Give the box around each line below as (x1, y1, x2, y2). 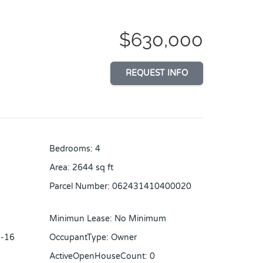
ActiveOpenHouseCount (49, 251, 145, 262)
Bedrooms (49, 144, 90, 154)
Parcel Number (49, 181, 107, 192)
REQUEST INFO (126, 68, 188, 79)
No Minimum (114, 214, 166, 224)
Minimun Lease (49, 214, 110, 224)
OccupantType (49, 232, 106, 243)
